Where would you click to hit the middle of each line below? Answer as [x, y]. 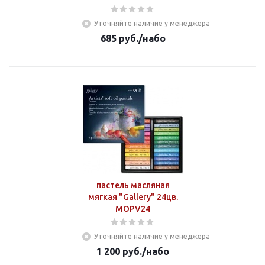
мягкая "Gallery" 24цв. [133, 197]
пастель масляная [133, 185]
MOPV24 [133, 209]
